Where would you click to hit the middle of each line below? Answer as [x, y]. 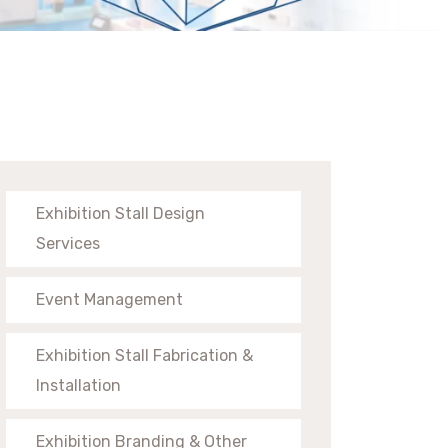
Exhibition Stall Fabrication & [144, 355]
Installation [78, 385]
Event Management [109, 299]
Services [68, 243]
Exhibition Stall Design [120, 213]
